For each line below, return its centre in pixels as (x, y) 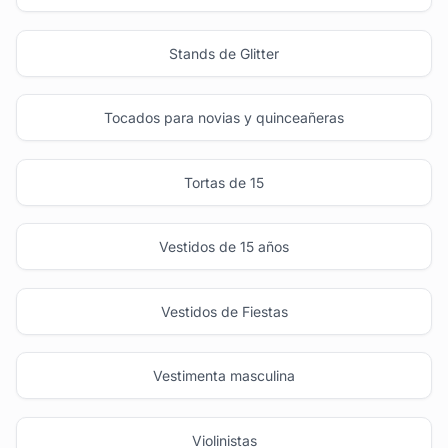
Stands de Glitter (224, 53)
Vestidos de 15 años (224, 247)
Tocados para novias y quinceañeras (224, 118)
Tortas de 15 (224, 182)
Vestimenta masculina (224, 376)
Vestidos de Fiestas (224, 311)
